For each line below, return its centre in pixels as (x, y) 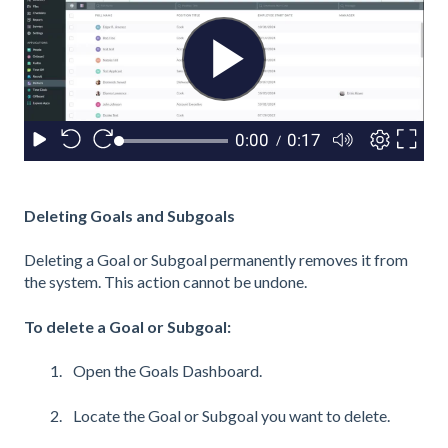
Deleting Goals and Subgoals (129, 216)
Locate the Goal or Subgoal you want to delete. (231, 415)
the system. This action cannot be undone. (165, 282)
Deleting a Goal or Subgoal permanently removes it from (216, 260)
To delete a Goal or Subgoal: (127, 326)
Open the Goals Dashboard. (167, 371)
